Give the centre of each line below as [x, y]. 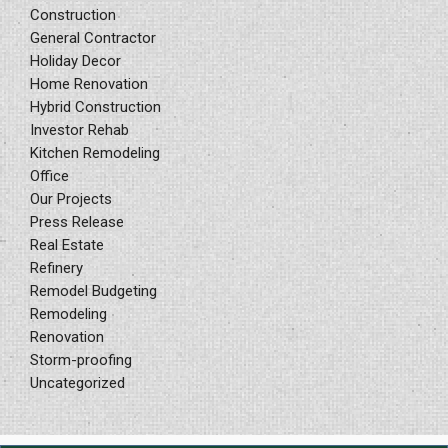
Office [49, 175]
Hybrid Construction [95, 106]
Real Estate [67, 244]
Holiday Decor [75, 60]
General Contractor [93, 37]
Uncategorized [77, 382]
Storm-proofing [81, 359]
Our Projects [71, 198]
